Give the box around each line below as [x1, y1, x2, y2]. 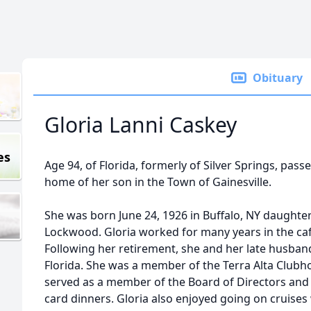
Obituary [253, 70, 303, 85]
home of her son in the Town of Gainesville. [44, 174, 271, 190]
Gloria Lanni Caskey [44, 110, 237, 139]
